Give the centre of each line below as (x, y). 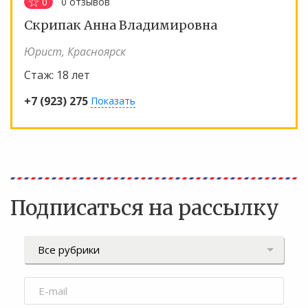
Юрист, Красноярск (75, 51)
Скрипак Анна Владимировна (121, 25)
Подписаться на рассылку (145, 208)
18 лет (73, 75)
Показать (113, 101)
